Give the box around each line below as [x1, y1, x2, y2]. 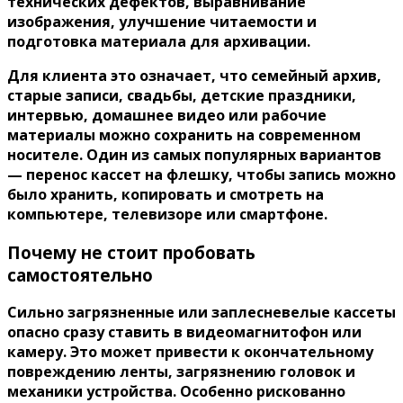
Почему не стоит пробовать [7, 240, 255, 264]
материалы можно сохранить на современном [7, 125, 361, 145]
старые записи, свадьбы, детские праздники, [7, 85, 356, 105]
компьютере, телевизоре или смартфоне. [7, 204, 327, 224]
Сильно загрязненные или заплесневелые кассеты [7, 302, 396, 323]
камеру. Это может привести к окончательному [7, 342, 373, 363]
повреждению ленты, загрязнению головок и [7, 362, 355, 382]
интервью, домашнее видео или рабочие [7, 105, 327, 125]
